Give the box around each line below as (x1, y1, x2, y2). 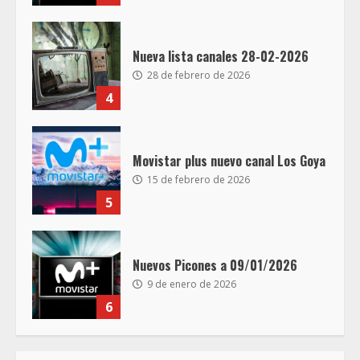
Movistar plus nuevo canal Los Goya (133, 151, 325, 171)
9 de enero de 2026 (145, 277, 236, 292)
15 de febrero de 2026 (145, 173, 250, 187)
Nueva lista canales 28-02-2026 (133, 47, 309, 67)
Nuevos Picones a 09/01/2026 (133, 256, 297, 276)
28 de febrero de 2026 (145, 68, 250, 83)
